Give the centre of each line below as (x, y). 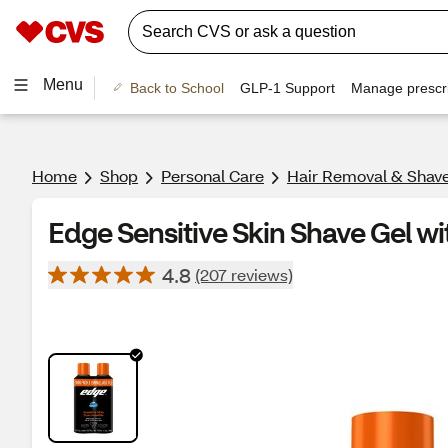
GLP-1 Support (287, 87)
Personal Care (212, 175)
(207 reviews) (244, 274)
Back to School (176, 87)
